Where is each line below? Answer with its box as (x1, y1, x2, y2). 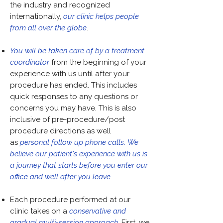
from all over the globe (10, 23, 87, 32)
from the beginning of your (51, 58, 146, 67)
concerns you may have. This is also (10, 104, 136, 112)
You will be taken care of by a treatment (10, 46, 144, 55)
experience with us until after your (10, 69, 129, 78)
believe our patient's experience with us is (10, 149, 147, 158)
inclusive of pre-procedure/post (10, 115, 125, 124)
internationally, (10, 12, 63, 21)
